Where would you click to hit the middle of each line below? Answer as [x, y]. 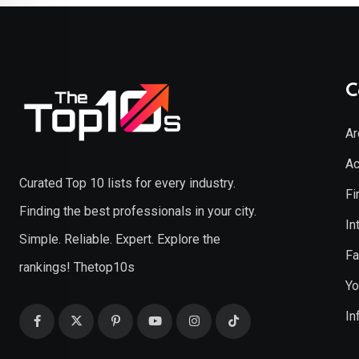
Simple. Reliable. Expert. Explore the [120, 239]
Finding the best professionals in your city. [138, 211]
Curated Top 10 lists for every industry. [127, 183]
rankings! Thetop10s [77, 267]
